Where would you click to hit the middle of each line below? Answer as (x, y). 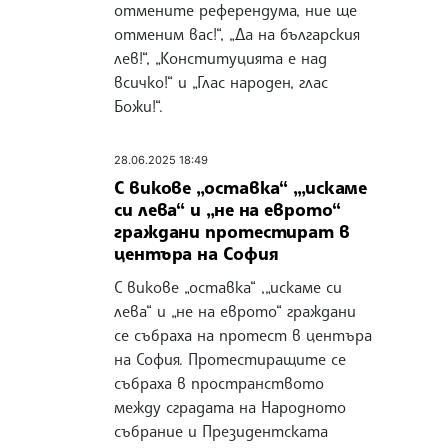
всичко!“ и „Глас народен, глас (221, 82)
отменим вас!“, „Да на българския (237, 34)
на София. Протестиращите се (230, 358)
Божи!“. (138, 106)
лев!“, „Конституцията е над (220, 58)
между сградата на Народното (230, 406)
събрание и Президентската (221, 430)
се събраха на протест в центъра (243, 334)
